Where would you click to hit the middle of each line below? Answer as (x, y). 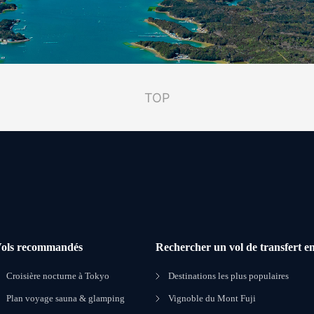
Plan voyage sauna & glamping (66, 298)
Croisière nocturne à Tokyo (58, 276)
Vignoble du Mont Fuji (212, 298)
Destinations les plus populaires (228, 276)
